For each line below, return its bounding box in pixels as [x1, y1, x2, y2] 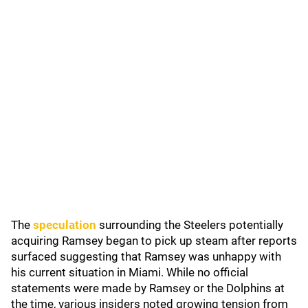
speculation [33, 218, 96, 232]
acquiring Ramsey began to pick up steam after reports [11, 234, 297, 247]
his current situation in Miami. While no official [11, 265, 248, 279]
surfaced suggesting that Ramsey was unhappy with [11, 250, 281, 263]
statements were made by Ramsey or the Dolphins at [11, 281, 285, 295]
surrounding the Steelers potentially [96, 218, 283, 232]
